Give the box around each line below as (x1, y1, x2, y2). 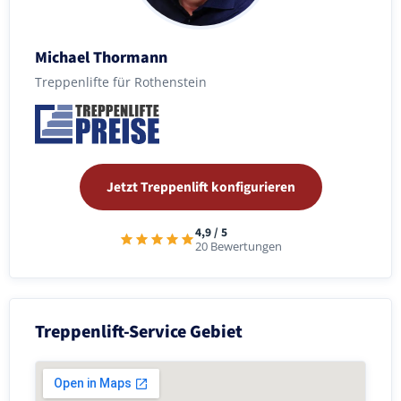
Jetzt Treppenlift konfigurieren (106, 176, 295, 197)
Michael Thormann (35, 46, 167, 69)
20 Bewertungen (195, 238, 282, 254)
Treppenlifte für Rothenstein (35, 73, 207, 90)
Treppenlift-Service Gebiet (35, 319, 243, 345)
